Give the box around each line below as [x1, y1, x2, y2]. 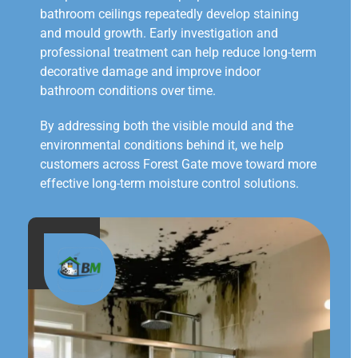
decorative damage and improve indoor [40, 63, 261, 79]
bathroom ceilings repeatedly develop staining [40, 6, 299, 22]
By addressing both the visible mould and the [40, 117, 293, 133]
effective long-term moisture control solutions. [40, 175, 299, 191]
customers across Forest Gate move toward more [40, 156, 316, 172]
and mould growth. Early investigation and [40, 25, 278, 41]
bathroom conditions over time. [40, 82, 216, 98]
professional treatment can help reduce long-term [40, 44, 316, 60]
